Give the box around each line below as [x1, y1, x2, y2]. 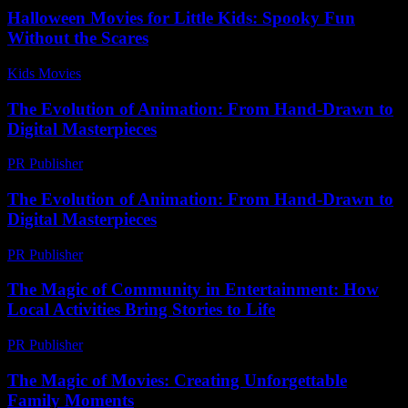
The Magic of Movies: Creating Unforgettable [7, 370, 347, 390]
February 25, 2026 [91, 337, 198, 353]
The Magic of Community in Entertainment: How [7, 280, 379, 300]
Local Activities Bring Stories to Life [7, 300, 275, 320]
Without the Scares [7, 28, 148, 48]
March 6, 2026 [91, 156, 176, 172]
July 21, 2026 [89, 65, 168, 81]
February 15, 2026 [91, 246, 198, 262]
